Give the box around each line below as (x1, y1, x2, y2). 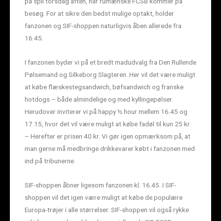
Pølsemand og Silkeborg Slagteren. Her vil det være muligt (25, 70, 195, 78)
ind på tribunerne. (25, 156, 75, 165)
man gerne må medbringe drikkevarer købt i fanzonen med (25, 144, 195, 152)
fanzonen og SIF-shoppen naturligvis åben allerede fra (25, 22, 182, 30)
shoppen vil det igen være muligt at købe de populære (25, 193, 183, 201)
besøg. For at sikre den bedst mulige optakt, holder (25, 9, 174, 17)
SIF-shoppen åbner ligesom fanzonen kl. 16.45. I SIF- (25, 181, 176, 189)
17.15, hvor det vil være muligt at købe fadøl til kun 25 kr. (25, 119, 191, 128)
